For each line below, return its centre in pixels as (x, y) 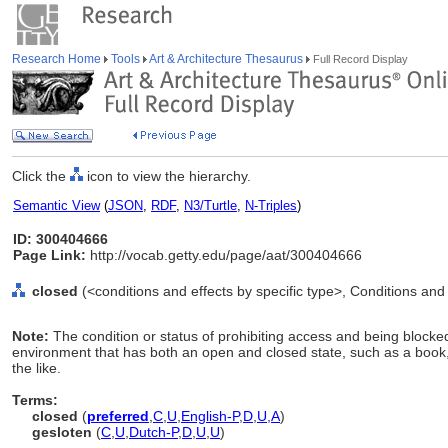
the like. (36, 368)
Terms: (35, 400)
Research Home (58, 59)
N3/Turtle (210, 205)
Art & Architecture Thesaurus (226, 59)
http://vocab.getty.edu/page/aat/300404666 (224, 255)
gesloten (62, 432)
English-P (210, 416)
